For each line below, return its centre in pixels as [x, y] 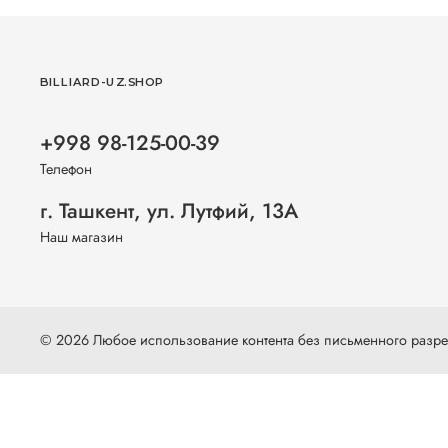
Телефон [66, 169]
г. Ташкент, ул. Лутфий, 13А [169, 211]
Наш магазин [81, 237]
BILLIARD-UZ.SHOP [102, 82]
